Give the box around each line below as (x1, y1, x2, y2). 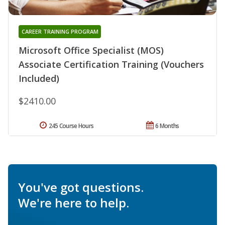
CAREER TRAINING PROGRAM (21, 27, 98, 35)
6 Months (155, 121, 179, 130)
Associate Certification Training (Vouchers (19, 58, 204, 70)
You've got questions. (18, 178, 144, 195)
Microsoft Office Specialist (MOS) (19, 44, 164, 56)
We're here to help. (18, 194, 129, 211)
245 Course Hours (48, 121, 94, 130)
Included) (19, 72, 59, 84)
